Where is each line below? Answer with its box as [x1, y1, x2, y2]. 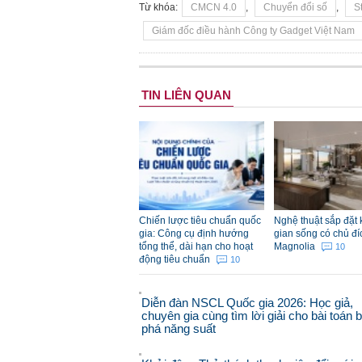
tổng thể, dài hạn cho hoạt [139, 241, 253, 253]
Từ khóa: [139, 2, 178, 14]
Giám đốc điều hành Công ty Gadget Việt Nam [152, 25, 355, 37]
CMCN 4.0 [191, 2, 237, 14]
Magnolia [274, 241, 318, 253]
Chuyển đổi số [263, 2, 327, 14]
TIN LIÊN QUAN [141, 88, 231, 103]
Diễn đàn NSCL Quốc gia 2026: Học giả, [141, 296, 353, 310]
